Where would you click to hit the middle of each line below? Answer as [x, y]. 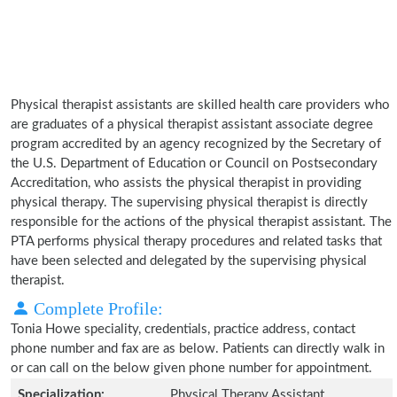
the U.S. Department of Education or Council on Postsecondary [194, 163]
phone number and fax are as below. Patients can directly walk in [198, 349]
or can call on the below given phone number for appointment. [191, 368]
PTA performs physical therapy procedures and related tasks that [196, 241]
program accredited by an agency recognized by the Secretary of [196, 144]
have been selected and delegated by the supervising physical [189, 261]
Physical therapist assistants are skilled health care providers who [200, 105]
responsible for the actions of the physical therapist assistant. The [201, 222]
